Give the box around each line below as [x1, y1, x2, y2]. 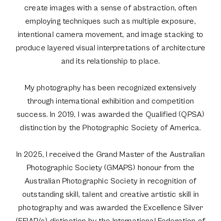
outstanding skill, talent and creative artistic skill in [22, 190, 199, 199]
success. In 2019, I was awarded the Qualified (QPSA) [16, 110, 205, 119]
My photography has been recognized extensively [24, 83, 197, 92]
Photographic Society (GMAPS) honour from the [26, 163, 195, 172]
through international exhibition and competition [27, 97, 194, 106]
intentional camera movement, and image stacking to [17, 30, 203, 39]
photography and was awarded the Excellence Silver [18, 203, 203, 212]
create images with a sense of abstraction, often [24, 3, 197, 12]
